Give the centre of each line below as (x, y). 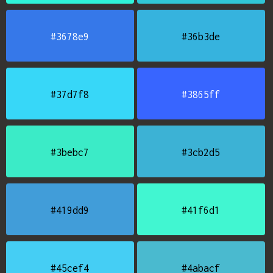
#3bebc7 (70, 152)
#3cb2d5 (201, 152)
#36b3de (201, 37)
